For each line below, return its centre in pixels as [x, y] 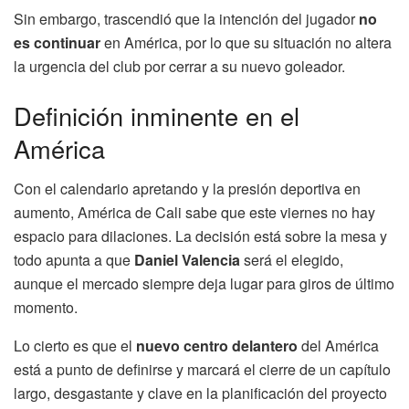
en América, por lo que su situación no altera [246, 43]
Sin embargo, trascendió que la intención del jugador [186, 19]
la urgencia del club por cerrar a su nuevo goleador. [179, 67]
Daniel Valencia [187, 260]
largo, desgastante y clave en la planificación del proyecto [200, 393]
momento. [46, 308]
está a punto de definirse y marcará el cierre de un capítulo [202, 370]
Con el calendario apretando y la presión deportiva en [187, 189]
